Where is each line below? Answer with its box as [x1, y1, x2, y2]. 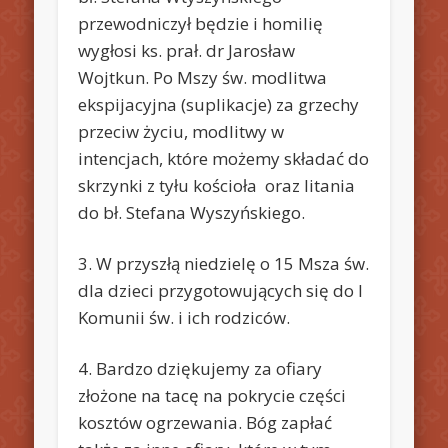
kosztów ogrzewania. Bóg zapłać [78, 410, 333, 434]
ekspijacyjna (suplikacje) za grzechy [78, 92, 360, 116]
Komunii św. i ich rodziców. [78, 305, 291, 329]
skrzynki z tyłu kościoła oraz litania [78, 173, 356, 197]
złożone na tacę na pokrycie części [78, 383, 347, 407]
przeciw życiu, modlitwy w [78, 119, 285, 143]
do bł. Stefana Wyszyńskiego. [78, 200, 306, 224]
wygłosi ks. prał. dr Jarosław [78, 38, 296, 62]
